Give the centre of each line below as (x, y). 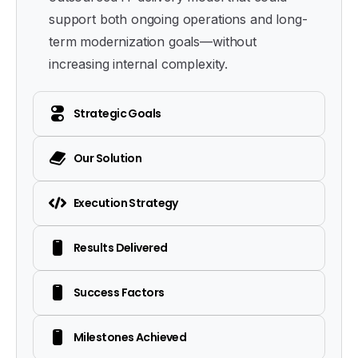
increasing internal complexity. (139, 64)
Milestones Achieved (130, 337)
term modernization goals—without (153, 41)
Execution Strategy (126, 203)
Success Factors (119, 292)
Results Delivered (121, 247)
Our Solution (108, 158)
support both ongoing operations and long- (178, 19)
